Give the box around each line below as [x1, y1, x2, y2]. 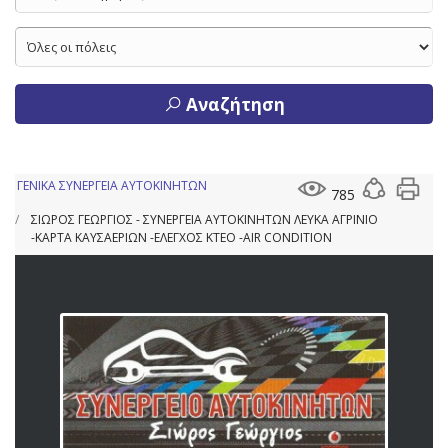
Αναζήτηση [181, 92, 285, 116]
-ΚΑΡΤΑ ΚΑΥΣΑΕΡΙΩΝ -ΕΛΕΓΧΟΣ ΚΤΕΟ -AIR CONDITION [31, 228, 332, 246]
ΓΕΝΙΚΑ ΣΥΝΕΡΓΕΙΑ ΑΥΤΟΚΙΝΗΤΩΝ [17, 176, 207, 194]
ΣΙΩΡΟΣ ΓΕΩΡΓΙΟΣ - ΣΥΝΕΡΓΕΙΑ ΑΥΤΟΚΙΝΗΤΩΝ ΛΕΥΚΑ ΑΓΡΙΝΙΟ [31, 210, 378, 228]
